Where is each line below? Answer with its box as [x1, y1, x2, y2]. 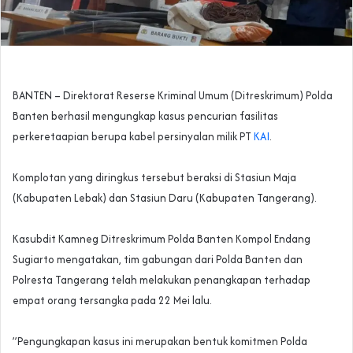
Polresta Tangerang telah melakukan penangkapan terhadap [13, 272, 310, 288]
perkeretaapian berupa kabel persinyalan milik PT [13, 128, 254, 145]
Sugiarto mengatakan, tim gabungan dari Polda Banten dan [13, 251, 303, 268]
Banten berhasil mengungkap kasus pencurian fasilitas [13, 108, 278, 124]
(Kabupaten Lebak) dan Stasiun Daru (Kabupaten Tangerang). [13, 190, 317, 206]
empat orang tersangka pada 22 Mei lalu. [13, 292, 212, 309]
